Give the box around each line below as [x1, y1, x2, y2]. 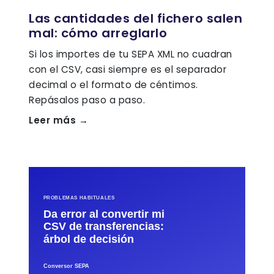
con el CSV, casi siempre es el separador [29, 63, 226, 76]
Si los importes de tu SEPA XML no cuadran [29, 48, 232, 61]
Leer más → [29, 114, 88, 127]
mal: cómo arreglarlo [29, 24, 167, 42]
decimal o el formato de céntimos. [29, 78, 198, 92]
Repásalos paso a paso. [29, 94, 145, 107]
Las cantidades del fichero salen [29, 10, 242, 28]
